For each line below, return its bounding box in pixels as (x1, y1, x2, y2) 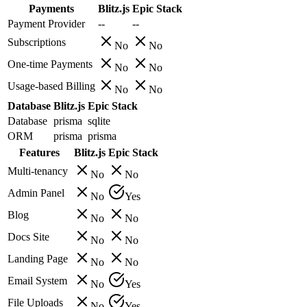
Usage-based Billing (8, 79, 95, 92)
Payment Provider (8, 17, 85, 29)
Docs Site (8, 230, 49, 243)
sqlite (88, 114, 110, 127)
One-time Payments (8, 58, 93, 70)
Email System (8, 274, 67, 286)
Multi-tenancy (8, 164, 68, 177)
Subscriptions (8, 36, 66, 48)
